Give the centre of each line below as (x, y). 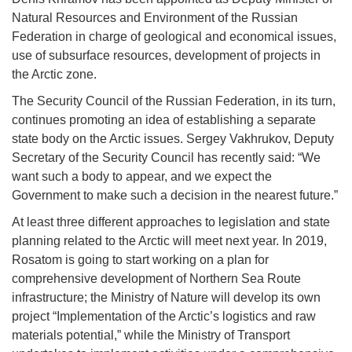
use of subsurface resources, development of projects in (166, 55)
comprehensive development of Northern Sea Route (156, 278)
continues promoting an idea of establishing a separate (164, 119)
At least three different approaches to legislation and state (171, 222)
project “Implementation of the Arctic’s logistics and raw (164, 316)
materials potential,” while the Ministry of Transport (151, 335)
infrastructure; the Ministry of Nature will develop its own (166, 297)
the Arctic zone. (54, 74)
